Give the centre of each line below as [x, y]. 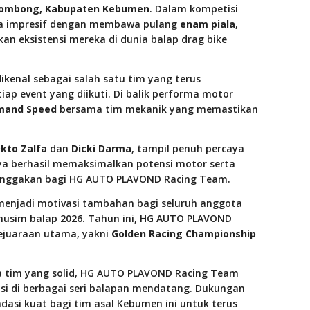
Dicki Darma [101, 148]
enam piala [208, 24]
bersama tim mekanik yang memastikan [157, 109]
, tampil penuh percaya [188, 148]
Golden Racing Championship [184, 234]
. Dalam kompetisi [194, 9]
